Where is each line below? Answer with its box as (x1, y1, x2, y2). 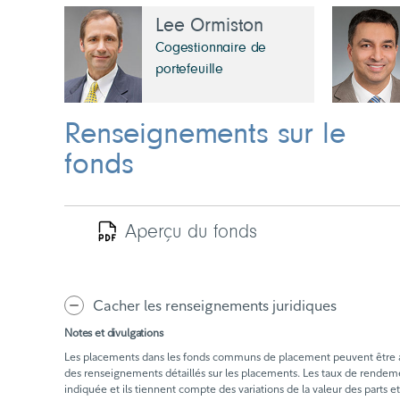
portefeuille (155, 62, 224, 77)
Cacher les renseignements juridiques (93, 296, 337, 314)
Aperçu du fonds (125, 222, 257, 243)
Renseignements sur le (64, 120, 346, 151)
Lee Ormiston (155, 16, 264, 37)
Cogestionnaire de (155, 40, 267, 55)
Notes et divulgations (64, 325, 163, 339)
